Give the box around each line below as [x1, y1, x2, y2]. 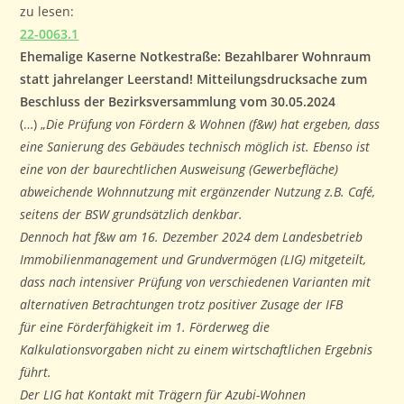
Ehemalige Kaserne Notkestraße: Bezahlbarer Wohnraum [20, 47, 372, 65]
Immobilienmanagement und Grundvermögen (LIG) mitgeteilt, [20, 250, 367, 268]
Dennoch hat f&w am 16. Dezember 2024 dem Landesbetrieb [20, 227, 363, 245]
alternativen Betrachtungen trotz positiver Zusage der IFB [20, 295, 344, 313]
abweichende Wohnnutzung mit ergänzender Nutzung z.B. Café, [20, 182, 376, 200]
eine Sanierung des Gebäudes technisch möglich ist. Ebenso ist [20, 137, 371, 155]
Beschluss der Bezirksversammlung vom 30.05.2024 [20, 92, 336, 110]
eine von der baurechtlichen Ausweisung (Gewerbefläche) [20, 160, 339, 178]
